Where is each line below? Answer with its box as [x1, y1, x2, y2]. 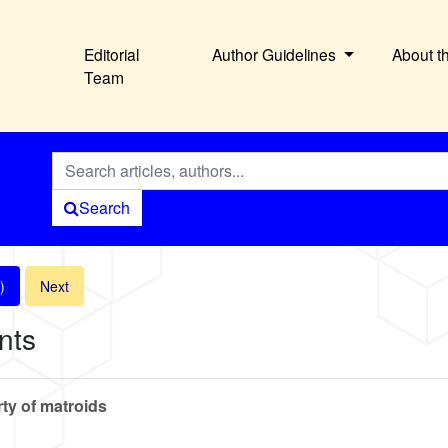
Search [78, 196, 130, 220]
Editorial [84, 43, 140, 66]
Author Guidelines [212, 43, 341, 66]
